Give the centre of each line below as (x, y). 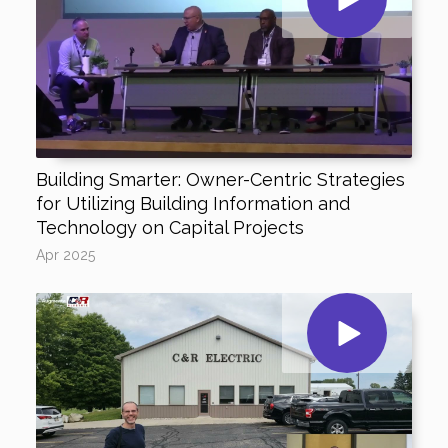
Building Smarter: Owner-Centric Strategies (220, 179)
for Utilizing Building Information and (192, 203)
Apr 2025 (65, 255)
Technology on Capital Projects (169, 227)
